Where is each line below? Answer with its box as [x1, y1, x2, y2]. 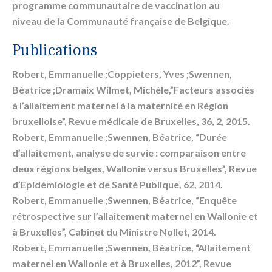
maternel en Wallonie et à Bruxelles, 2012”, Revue [12, 257, 231, 270]
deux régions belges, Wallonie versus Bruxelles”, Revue [12, 163, 257, 175]
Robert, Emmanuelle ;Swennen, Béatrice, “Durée [12, 131, 227, 143]
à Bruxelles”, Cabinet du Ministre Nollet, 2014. [12, 226, 216, 238]
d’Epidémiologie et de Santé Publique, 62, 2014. [12, 178, 223, 191]
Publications [12, 40, 97, 61]
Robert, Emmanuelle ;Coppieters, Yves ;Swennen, [12, 68, 232, 80]
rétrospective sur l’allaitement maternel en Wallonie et [12, 210, 258, 222]
